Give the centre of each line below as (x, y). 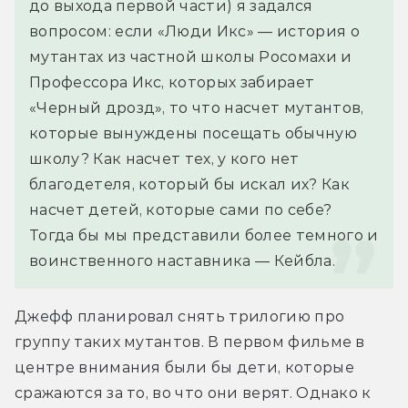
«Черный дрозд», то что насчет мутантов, (197, 107)
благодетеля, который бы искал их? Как (189, 184)
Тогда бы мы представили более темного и (204, 235)
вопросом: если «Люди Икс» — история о (194, 31)
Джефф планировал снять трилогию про (180, 316)
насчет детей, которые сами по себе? (181, 209)
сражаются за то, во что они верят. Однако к (193, 393)
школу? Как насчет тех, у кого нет (164, 158)
